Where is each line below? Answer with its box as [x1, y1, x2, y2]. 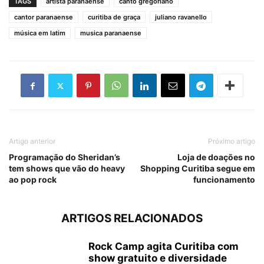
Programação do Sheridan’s [9, 152, 120, 162]
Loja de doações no [177, 152, 255, 162]
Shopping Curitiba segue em [140, 163, 255, 173]
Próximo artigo [208, 137, 255, 146]
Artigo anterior [9, 137, 55, 146]
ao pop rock [9, 174, 58, 184]
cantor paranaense [14, 13, 73, 21]
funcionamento [193, 174, 255, 184]
